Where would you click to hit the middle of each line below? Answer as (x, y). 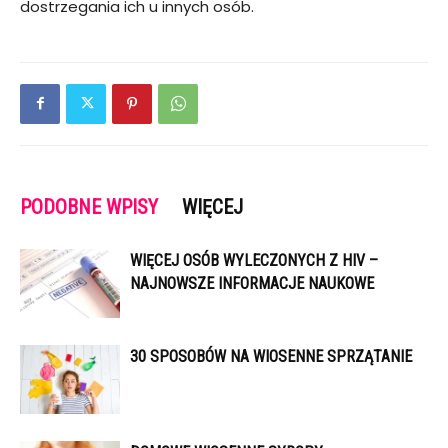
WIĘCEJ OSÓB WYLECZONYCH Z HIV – (254, 260)
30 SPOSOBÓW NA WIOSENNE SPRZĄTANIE (271, 356)
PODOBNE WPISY (89, 206)
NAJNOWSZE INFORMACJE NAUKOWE (252, 283)
